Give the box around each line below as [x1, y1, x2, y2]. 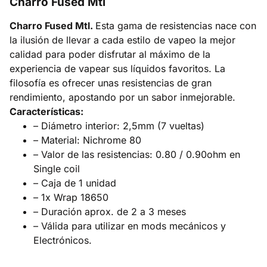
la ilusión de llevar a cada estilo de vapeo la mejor [10, 34, 235, 46]
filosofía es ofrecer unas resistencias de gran [10, 77, 212, 89]
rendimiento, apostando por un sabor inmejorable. [10, 91, 235, 104]
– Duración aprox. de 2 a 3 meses [33, 206, 186, 218]
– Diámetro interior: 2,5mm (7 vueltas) [33, 120, 204, 132]
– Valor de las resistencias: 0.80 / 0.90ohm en [33, 148, 240, 161]
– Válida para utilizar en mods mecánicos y [33, 220, 226, 232]
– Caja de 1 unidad [33, 177, 116, 190]
